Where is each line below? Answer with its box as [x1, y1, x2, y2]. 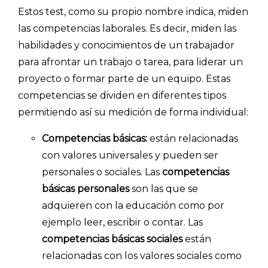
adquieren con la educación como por [42, 199, 224, 211]
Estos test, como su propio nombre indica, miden [18, 5, 248, 17]
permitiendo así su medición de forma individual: [18, 106, 248, 118]
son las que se [129, 182, 198, 194]
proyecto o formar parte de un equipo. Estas [18, 72, 230, 84]
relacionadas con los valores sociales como [42, 249, 242, 261]
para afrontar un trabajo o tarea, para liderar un [18, 56, 243, 68]
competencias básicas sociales [42, 233, 182, 245]
